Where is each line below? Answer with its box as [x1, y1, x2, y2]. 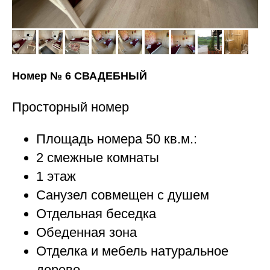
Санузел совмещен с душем [36, 187, 209, 203]
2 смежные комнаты [36, 150, 159, 166]
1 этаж [36, 169, 76, 184]
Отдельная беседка [36, 206, 156, 222]
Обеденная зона [36, 225, 137, 240]
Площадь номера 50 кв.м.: [36, 131, 197, 147]
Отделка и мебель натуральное [36, 243, 228, 259]
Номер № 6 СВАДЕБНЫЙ [12, 70, 147, 83]
